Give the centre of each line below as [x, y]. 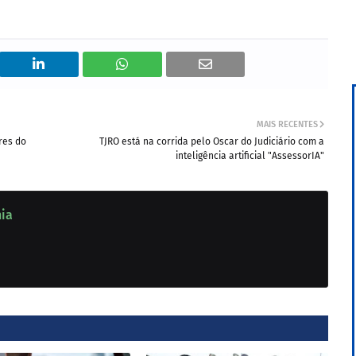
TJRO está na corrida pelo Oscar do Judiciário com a [212, 141]
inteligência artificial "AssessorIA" [250, 156]
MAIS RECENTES [287, 124]
